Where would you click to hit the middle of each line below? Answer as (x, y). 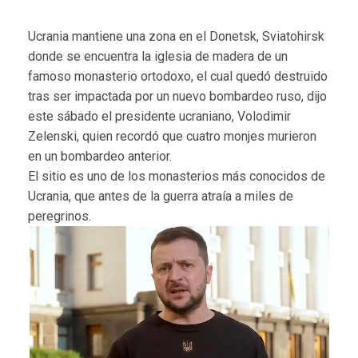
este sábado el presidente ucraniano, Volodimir (159, 116)
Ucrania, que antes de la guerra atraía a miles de (161, 196)
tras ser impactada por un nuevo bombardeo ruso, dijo (177, 96)
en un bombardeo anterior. (100, 156)
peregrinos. (60, 216)
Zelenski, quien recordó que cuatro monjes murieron (172, 136)
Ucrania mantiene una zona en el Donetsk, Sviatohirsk (176, 36)
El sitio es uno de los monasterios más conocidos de (177, 176)
